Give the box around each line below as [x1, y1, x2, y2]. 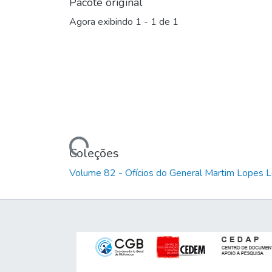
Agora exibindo [69, 15, 135, 29]
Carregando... [32, 130, 88, 155]
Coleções [69, 144, 119, 161]
